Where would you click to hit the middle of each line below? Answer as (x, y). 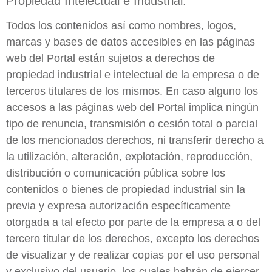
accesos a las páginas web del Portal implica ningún (132, 108)
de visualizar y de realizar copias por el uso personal (133, 255)
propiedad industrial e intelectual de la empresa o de (133, 75)
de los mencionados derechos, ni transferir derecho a (135, 141)
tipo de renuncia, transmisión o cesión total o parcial (132, 124)
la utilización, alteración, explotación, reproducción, (129, 157)
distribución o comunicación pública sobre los (116, 173)
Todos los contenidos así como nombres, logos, (121, 26)
